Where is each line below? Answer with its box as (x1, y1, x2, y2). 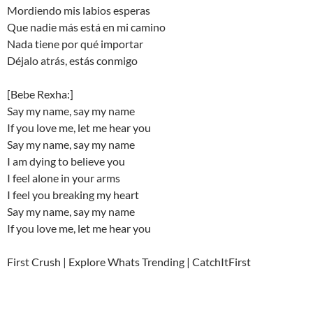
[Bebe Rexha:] (7, 87, 73, 101)
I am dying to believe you (7, 154, 125, 168)
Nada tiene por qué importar (7, 37, 143, 50)
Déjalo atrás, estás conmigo (7, 54, 138, 67)
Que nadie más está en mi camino (7, 20, 166, 34)
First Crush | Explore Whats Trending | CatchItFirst (7, 255, 251, 268)
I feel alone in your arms (7, 171, 120, 184)
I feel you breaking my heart (7, 188, 139, 201)
